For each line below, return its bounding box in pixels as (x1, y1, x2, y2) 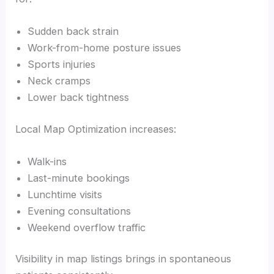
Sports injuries (28, 57, 96, 70)
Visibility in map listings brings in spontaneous (15, 253, 232, 265)
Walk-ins (28, 155, 67, 168)
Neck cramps (28, 74, 91, 87)
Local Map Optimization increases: (15, 122, 177, 135)
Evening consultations (28, 204, 131, 217)
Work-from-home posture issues (28, 41, 182, 54)
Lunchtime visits (28, 188, 103, 201)
